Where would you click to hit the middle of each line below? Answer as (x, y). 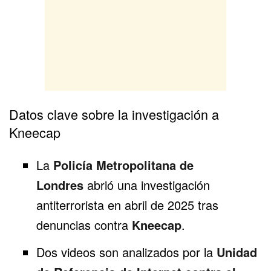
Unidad (237, 252)
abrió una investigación (146, 185)
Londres (60, 185)
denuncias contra (84, 225)
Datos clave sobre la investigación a (114, 114)
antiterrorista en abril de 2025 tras (127, 205)
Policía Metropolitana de (123, 165)
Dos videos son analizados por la (126, 252)
